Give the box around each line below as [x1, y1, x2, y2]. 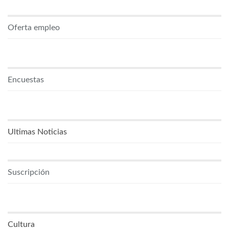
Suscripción [8, 168, 50, 177]
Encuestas [8, 75, 44, 84]
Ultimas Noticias [8, 127, 67, 136]
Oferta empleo [8, 23, 60, 32]
